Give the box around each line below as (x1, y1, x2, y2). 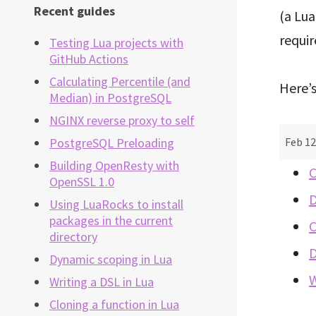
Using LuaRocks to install (49, 196, 183, 213)
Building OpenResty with (49, 157, 179, 174)
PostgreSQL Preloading (49, 135, 174, 152)
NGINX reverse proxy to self (49, 112, 195, 129)
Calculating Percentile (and (49, 73, 190, 90)
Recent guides (34, 3, 115, 20)
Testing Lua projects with (49, 35, 183, 51)
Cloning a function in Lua (49, 296, 179, 313)
